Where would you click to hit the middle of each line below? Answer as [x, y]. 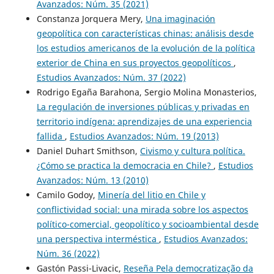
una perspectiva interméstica [98, 239]
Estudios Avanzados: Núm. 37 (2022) [111, 77]
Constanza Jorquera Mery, [91, 18]
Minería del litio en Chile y [151, 194]
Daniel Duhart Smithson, [88, 150]
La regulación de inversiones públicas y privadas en [143, 106]
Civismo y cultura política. [192, 150]
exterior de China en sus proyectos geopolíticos [135, 62]
